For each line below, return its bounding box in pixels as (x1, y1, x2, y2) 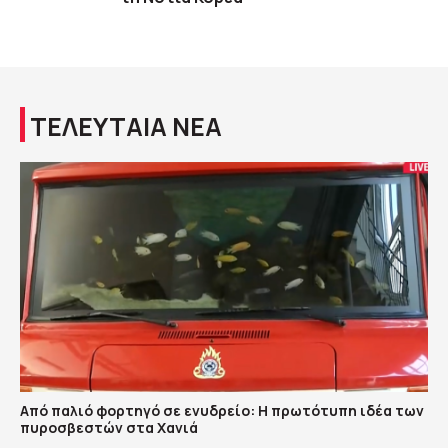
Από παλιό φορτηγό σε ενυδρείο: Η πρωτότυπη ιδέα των (20, 400, 424, 420)
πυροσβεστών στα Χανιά (20, 417, 198, 437)
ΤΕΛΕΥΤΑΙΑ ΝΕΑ (30, 109, 222, 145)
